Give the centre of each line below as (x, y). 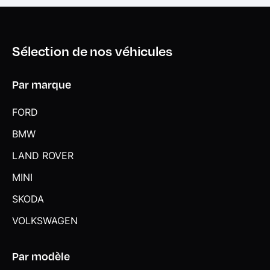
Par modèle (41, 256)
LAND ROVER (43, 155)
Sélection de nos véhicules (92, 51)
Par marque (42, 84)
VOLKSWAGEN (45, 220)
